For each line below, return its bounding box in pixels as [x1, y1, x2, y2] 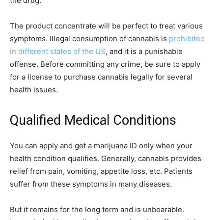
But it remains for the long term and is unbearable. [10, 204, 184, 214]
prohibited [169, 33, 205, 43]
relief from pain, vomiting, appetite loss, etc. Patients [10, 166, 192, 176]
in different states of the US [10, 46, 106, 56]
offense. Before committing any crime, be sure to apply [10, 59, 200, 69]
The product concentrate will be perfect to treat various [10, 21, 203, 30]
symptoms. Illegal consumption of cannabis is [10, 33, 169, 43]
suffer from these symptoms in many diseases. [10, 179, 172, 189]
